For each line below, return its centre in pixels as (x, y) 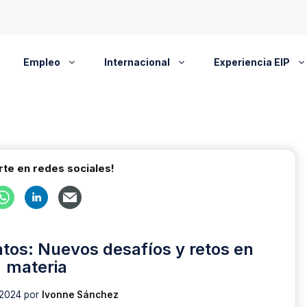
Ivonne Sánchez (80, 294)
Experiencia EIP (251, 62)
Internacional (137, 62)
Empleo (41, 62)
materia (36, 267)
